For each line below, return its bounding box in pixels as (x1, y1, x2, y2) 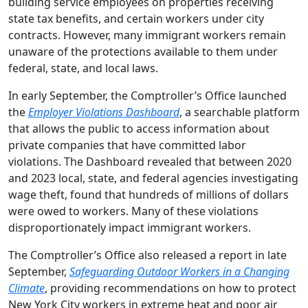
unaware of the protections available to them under (8, 44, 278, 59)
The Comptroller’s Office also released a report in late (8, 247, 287, 263)
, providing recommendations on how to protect (45, 280, 296, 296)
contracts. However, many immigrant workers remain (8, 27, 286, 43)
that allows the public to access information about (8, 121, 269, 136)
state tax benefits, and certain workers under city (8, 11, 264, 26)
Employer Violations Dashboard (28, 104, 179, 120)
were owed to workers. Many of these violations (8, 203, 258, 219)
